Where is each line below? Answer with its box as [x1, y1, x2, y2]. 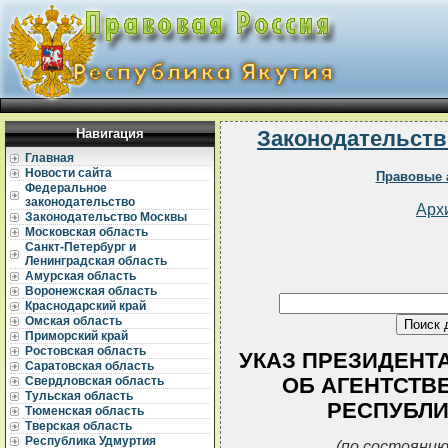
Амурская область [25, 269, 136, 283]
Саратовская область [25, 359, 154, 373]
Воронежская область [25, 284, 157, 298]
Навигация [76, 126, 144, 141]
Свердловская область [25, 374, 164, 388]
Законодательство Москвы [25, 210, 187, 224]
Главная [25, 151, 74, 165]
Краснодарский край [25, 299, 146, 313]
